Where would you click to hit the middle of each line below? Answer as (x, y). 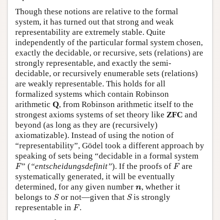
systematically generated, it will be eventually (95, 176)
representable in (44, 207)
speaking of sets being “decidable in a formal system (107, 156)
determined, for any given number (75, 187)
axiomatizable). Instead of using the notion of (95, 135)
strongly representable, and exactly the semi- (93, 63)
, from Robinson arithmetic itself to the (126, 104)
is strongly (151, 197)
